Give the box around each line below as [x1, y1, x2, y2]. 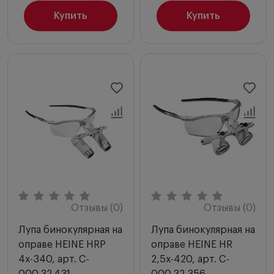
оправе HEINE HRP [18, 239, 106, 250]
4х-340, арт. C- [18, 254, 89, 264]
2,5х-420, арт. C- [151, 254, 229, 264]
